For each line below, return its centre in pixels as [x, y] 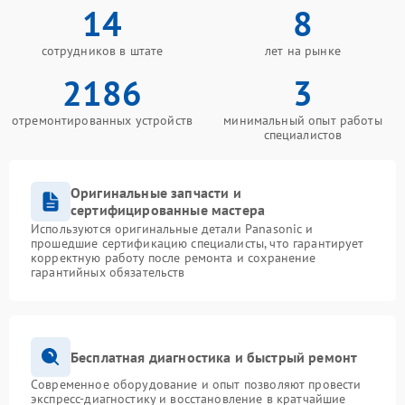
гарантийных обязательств [108, 272]
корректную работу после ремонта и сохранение [174, 258]
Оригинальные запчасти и [156, 193]
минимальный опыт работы [303, 120]
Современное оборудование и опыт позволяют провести [196, 384]
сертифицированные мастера [168, 210]
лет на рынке [303, 51]
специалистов [303, 135]
